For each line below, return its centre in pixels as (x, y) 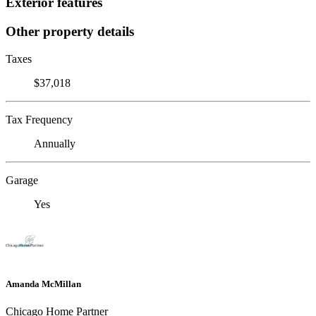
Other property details (70, 31)
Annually (55, 143)
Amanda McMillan (43, 284)
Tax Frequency (39, 119)
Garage (22, 180)
